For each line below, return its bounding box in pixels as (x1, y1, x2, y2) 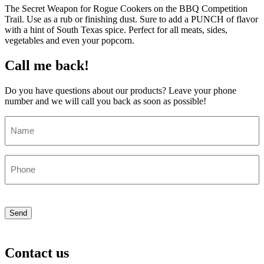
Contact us (5, 245, 69, 260)
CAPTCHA (4, 193, 52, 203)
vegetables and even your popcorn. (5, 35, 134, 45)
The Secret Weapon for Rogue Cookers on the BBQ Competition (5, 3, 247, 14)
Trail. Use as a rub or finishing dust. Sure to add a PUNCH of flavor (5, 14, 258, 24)
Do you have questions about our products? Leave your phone (5, 85, 236, 95)
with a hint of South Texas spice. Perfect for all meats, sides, (5, 24, 227, 35)
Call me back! (5, 57, 89, 73)
